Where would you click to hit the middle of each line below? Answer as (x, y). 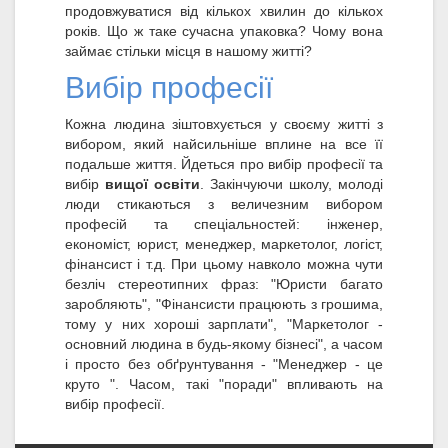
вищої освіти (152, 184)
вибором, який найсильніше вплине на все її (224, 144)
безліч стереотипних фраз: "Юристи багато (224, 284)
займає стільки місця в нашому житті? (188, 51)
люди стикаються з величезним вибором (224, 204)
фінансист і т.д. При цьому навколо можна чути (224, 264)
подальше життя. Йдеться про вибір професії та (224, 164)
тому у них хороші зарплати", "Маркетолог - (224, 324)
